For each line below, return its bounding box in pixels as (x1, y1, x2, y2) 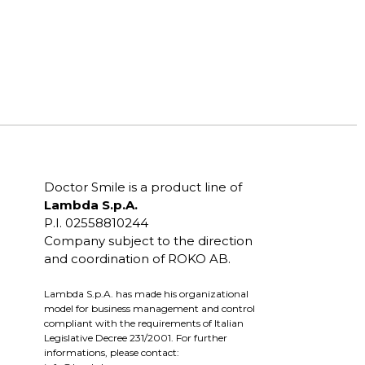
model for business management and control (43, 301, 255, 314)
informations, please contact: (43, 345, 179, 358)
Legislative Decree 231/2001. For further (43, 331, 227, 344)
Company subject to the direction (43, 233, 253, 249)
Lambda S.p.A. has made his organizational (43, 287, 248, 300)
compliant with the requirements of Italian (43, 316, 244, 329)
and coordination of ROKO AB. (43, 251, 231, 267)
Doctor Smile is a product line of (43, 179, 242, 196)
